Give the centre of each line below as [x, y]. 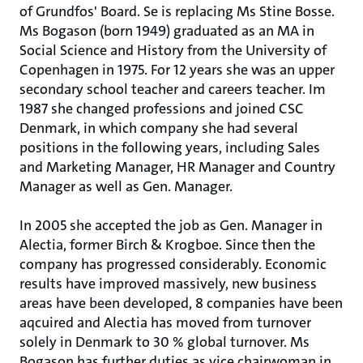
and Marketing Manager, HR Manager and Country [177, 167]
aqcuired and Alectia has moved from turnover [165, 322]
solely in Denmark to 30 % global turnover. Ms [164, 342]
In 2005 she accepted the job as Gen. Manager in [171, 225]
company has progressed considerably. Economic [173, 264]
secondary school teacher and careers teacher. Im [173, 89]
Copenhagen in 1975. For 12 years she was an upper [177, 70]
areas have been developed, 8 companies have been [181, 303]
